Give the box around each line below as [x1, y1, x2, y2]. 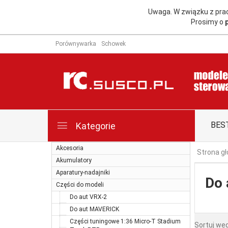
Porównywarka [55, 40, 96, 47]
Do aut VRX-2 [70, 193, 107, 201]
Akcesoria [56, 144, 83, 152]
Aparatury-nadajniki [56, 168, 110, 176]
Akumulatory [56, 156, 92, 164]
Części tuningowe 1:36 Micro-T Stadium [70, 217, 181, 225]
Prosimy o [191, 18, 225, 26]
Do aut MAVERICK [70, 205, 119, 213]
